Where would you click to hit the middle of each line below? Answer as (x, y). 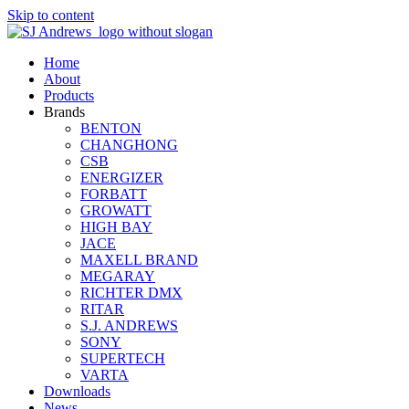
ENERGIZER (122, 178)
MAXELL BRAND (139, 260)
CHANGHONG (129, 145)
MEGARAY (118, 276)
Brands (64, 112)
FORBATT (114, 194)
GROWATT (116, 210)
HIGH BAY (116, 227)
